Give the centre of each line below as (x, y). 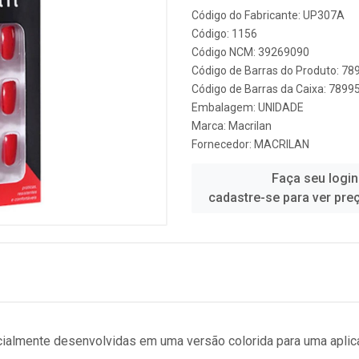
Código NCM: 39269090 (250, 52)
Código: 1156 (224, 34)
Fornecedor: (223, 144)
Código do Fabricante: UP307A (268, 15)
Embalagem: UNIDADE (248, 107)
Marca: (210, 126)
